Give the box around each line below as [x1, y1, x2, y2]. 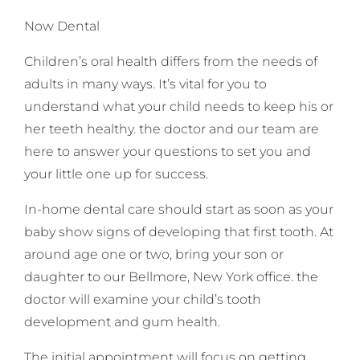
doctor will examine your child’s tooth [24, 292, 261, 308]
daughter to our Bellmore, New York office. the [24, 269, 318, 285]
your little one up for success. [24, 166, 208, 182]
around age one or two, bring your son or [24, 247, 284, 263]
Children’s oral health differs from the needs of [24, 54, 317, 70]
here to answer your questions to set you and [24, 144, 311, 160]
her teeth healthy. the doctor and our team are [24, 121, 319, 137]
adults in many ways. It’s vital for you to [24, 76, 267, 92]
